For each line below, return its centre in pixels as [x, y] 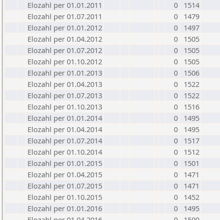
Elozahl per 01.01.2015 [65, 163]
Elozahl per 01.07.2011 [65, 16]
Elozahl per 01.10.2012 [65, 61]
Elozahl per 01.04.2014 [65, 129]
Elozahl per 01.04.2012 [65, 39]
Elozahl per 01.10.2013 [65, 107]
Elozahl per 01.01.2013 [65, 73]
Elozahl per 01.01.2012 [65, 27]
